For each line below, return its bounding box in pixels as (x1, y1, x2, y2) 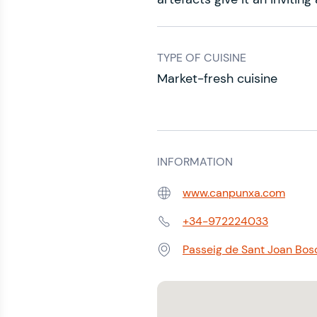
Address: (156, 249, 202, 265)
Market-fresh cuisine (157, 70, 277, 87)
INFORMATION (157, 154, 233, 169)
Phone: (156, 221, 190, 236)
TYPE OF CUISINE (157, 50, 246, 65)
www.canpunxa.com (183, 185, 285, 200)
